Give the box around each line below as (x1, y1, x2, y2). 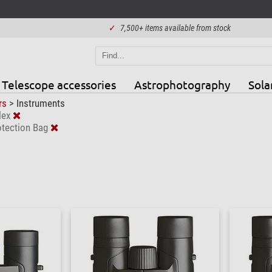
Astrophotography (134, 76, 230, 92)
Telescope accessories (1, 76, 116, 92)
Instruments (16, 97, 65, 109)
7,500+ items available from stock (120, 23, 231, 33)
